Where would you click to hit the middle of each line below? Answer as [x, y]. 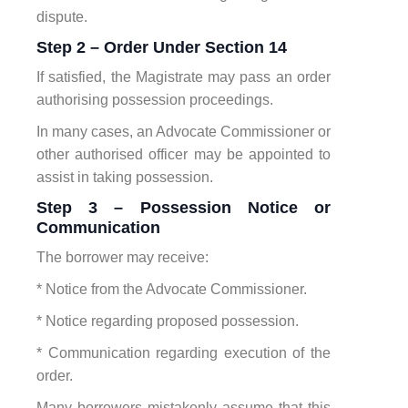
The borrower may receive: [122, 257]
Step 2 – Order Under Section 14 [162, 47]
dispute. [62, 16]
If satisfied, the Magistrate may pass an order [184, 76]
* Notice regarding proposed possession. [168, 321]
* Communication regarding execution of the [184, 352]
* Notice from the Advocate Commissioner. [172, 289]
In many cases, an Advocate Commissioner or [184, 131]
